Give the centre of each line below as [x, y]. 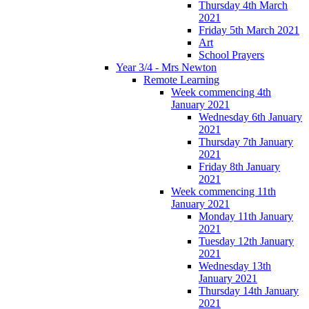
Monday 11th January [246, 217]
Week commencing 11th [223, 192]
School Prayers [231, 55]
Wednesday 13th [235, 266]
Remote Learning [181, 80]
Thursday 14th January [249, 291]
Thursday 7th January [246, 142]
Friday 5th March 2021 [249, 30]
